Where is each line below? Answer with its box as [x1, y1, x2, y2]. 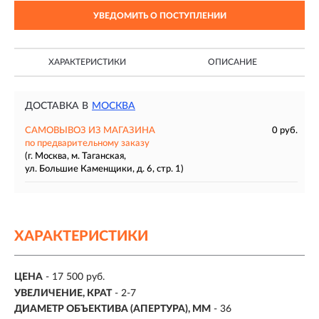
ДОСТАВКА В [25, 101, 88, 111]
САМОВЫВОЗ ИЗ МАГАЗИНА [25, 126, 155, 135]
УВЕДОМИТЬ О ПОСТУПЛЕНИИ [93, 11, 226, 20]
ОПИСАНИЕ [207, 58, 257, 66]
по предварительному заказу [25, 139, 150, 148]
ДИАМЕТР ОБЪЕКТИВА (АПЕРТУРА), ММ [14, 304, 211, 315]
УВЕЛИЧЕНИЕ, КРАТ [14, 288, 112, 298]
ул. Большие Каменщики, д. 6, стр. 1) [25, 164, 184, 174]
